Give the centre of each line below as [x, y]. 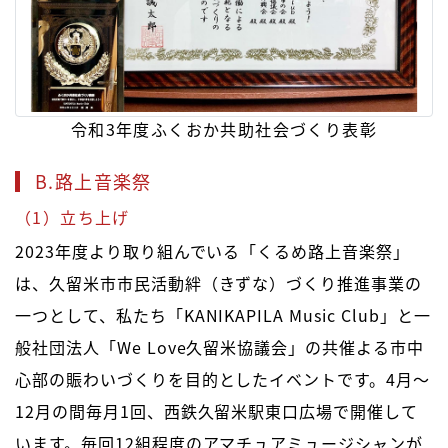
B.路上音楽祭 [93, 181]
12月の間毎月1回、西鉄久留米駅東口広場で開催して [216, 411]
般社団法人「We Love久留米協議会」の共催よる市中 [219, 347]
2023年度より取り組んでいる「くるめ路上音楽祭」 [212, 251]
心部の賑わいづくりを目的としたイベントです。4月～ [222, 379]
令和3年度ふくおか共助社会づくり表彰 [224, 129]
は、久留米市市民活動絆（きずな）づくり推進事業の [219, 283]
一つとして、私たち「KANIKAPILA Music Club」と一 [223, 315]
